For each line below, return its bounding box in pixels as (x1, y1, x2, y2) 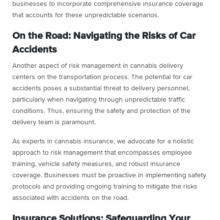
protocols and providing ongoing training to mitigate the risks (12, 183, 197, 190)
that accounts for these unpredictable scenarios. (12, 11, 159, 19)
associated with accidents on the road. (12, 194, 129, 201)
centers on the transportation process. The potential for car (12, 73, 192, 81)
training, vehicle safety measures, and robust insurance (12, 160, 180, 167)
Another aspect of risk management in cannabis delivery (12, 62, 183, 69)
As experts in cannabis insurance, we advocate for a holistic (12, 137, 194, 145)
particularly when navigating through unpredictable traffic (12, 96, 185, 103)
